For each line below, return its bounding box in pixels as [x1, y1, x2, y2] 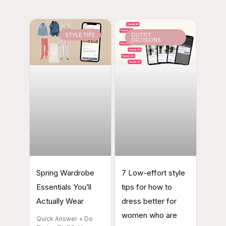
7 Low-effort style [122, 168, 185, 178]
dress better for [122, 196, 177, 206]
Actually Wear [36, 196, 84, 206]
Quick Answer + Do [36, 215, 93, 223]
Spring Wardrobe [36, 168, 94, 178]
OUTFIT [131, 31, 151, 38]
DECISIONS [131, 36, 161, 43]
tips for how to [122, 182, 172, 192]
